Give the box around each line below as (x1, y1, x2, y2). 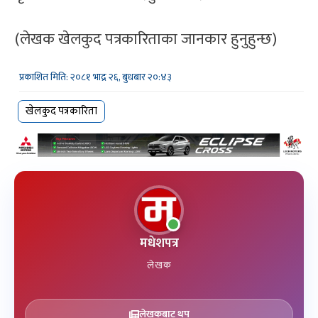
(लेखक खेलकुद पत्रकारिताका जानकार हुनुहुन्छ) (15, 26, 277, 53)
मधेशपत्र (139, 233, 179, 255)
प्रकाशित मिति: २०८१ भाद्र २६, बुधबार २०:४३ (19, 68, 172, 85)
